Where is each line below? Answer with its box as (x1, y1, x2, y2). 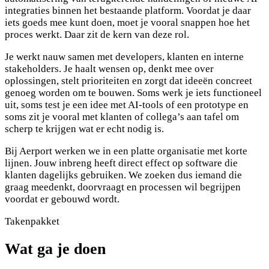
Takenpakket (5, 215, 59, 227)
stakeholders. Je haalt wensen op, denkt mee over (5, 62, 214, 74)
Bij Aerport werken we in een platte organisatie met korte (5, 145, 247, 157)
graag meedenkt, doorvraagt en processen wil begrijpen (5, 181, 241, 193)
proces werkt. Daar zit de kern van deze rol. (5, 28, 189, 40)
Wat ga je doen (5, 240, 106, 258)
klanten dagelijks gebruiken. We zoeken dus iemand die (5, 169, 242, 181)
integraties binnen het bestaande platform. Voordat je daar (5, 4, 251, 16)
